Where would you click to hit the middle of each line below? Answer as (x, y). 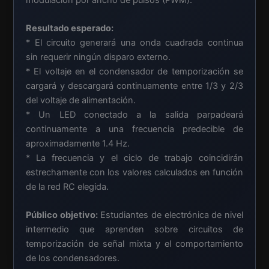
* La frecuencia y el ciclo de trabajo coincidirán (134, 158)
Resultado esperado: (70, 28)
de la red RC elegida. (68, 186)
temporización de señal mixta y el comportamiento (134, 244)
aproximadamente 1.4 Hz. (78, 143)
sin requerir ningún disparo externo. (98, 57)
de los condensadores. (73, 258)
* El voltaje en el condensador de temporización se (134, 71)
